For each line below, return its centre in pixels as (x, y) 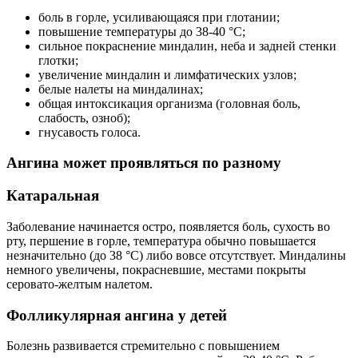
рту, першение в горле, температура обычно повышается (161, 241)
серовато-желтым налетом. (80, 284)
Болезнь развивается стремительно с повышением (143, 346)
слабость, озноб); (84, 117)
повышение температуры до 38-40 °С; (142, 31)
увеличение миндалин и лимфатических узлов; (167, 74)
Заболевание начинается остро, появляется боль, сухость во (168, 226)
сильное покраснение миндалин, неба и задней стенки (187, 46)
